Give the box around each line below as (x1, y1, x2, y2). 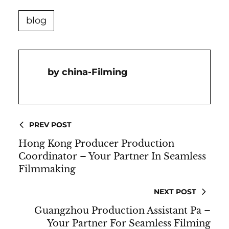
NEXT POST (154, 187, 196, 196)
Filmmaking (18, 163, 76, 175)
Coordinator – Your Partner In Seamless (18, 150, 206, 162)
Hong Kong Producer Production (18, 138, 174, 149)
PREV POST (29, 120, 72, 129)
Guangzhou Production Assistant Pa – (34, 204, 211, 216)
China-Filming (62, 66, 128, 78)
